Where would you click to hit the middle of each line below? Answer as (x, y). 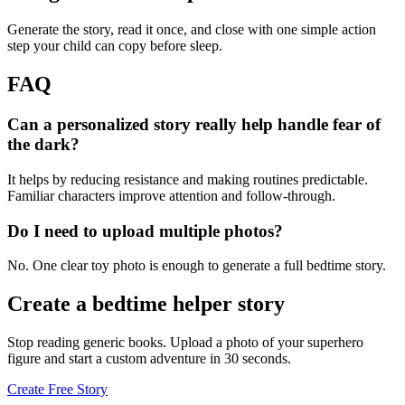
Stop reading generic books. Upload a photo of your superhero (185, 343)
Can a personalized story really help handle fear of (194, 125)
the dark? (43, 145)
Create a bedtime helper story (146, 304)
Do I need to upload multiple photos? (145, 231)
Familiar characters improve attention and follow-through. (171, 195)
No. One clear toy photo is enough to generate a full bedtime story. (197, 266)
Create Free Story (57, 390)
